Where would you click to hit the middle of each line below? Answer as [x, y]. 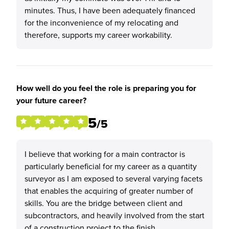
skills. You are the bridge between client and [104, 203]
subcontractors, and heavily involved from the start [114, 215]
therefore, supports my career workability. [98, 35]
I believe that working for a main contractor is [105, 154]
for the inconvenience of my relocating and [101, 22]
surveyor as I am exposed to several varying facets [113, 178]
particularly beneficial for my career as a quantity [111, 166]
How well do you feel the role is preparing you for [106, 88]
